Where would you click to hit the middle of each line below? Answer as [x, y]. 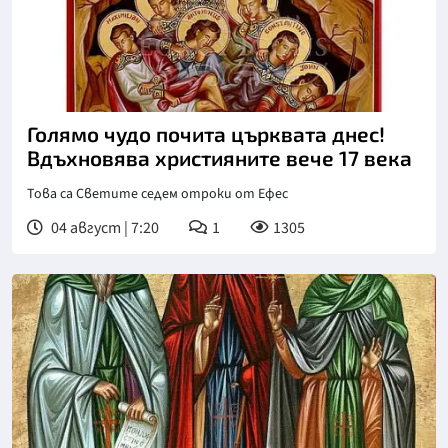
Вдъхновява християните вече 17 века [219, 157]
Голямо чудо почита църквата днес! [206, 133]
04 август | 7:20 [103, 227]
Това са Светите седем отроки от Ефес [157, 193]
